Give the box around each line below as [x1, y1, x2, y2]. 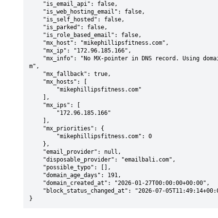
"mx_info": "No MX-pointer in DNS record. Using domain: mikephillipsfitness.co [29, 55, 43, 62]
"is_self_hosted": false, [29, 16, 43, 23]
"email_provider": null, [29, 148, 43, 155]
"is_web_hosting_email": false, [29, 8, 43, 15]
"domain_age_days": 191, [29, 172, 43, 179]
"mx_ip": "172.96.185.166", [29, 47, 43, 54]
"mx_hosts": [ [29, 78, 43, 85]
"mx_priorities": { [29, 125, 43, 132]
